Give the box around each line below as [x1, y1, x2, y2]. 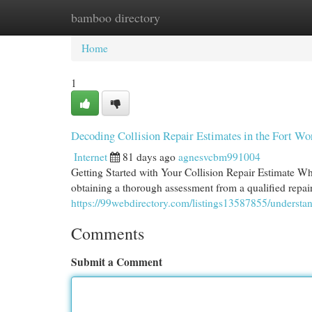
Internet [74, 150, 107, 164]
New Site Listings [139, 10, 216, 24]
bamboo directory [71, 9, 160, 26]
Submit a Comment [71, 254, 162, 270]
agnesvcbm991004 [178, 150, 260, 164]
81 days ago [123, 150, 175, 164]
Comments [71, 222, 144, 244]
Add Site [237, 10, 275, 24]
